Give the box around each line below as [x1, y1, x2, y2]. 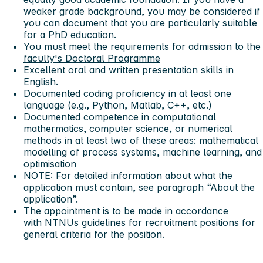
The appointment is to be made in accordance [23, 205, 228, 217]
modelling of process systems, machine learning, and [23, 146, 262, 159]
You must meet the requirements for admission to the [23, 41, 261, 53]
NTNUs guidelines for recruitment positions [45, 217, 239, 229]
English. [23, 76, 58, 88]
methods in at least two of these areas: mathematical [23, 134, 258, 147]
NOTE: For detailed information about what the [23, 170, 232, 182]
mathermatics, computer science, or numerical [23, 123, 232, 135]
